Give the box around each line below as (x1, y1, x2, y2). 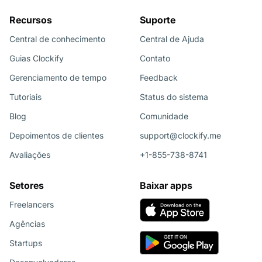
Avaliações (9, 149, 50, 160)
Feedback (140, 72, 178, 82)
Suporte (140, 13, 175, 26)
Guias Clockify (9, 53, 64, 63)
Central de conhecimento (9, 33, 105, 44)
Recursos (9, 13, 52, 26)
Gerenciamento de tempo (9, 72, 106, 82)
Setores (9, 179, 44, 191)
